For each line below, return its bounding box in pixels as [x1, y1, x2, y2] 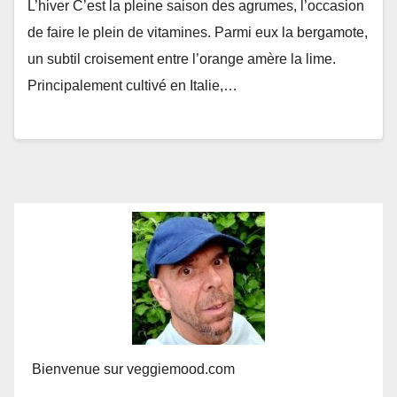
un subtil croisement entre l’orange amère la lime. [27, 51, 336, 66]
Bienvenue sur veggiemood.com [32, 362, 235, 378]
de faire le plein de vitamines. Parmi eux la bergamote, [27, 24, 368, 40]
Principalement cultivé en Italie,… [27, 77, 237, 93]
